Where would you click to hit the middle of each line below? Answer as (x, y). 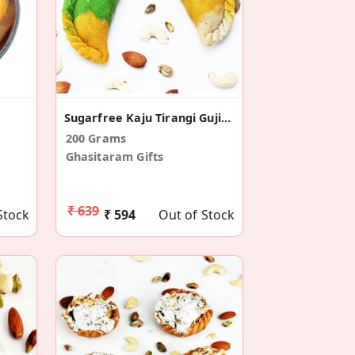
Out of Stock (197, 215)
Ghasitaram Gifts (115, 157)
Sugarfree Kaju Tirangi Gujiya (225, 118)
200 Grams (96, 139)
